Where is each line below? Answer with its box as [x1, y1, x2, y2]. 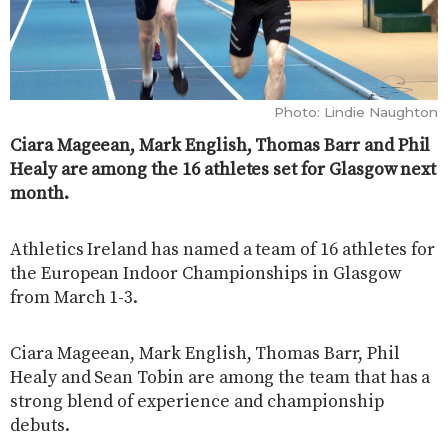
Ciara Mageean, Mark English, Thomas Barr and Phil [10, 134, 431, 157]
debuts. [10, 414, 70, 437]
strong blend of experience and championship [10, 390, 384, 413]
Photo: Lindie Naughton [274, 103, 438, 120]
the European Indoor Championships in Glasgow [10, 262, 401, 285]
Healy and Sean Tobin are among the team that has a [10, 366, 431, 389]
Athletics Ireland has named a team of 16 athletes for [10, 238, 436, 261]
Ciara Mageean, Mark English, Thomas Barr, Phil [10, 342, 400, 365]
